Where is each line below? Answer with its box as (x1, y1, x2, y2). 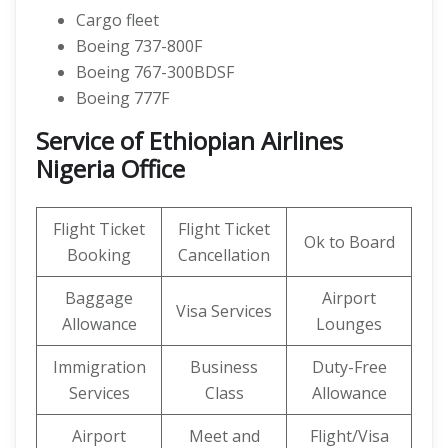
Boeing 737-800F (76, 35, 202, 57)
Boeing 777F (76, 87, 169, 109)
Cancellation (178, 244, 270, 266)
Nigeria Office (36, 152, 185, 185)
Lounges (316, 313, 382, 335)
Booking (67, 244, 131, 266)
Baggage (65, 287, 133, 309)
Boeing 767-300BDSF (76, 61, 234, 83)
